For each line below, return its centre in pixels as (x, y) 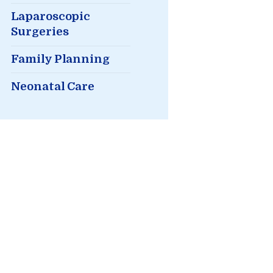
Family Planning (60, 59)
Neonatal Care (52, 86)
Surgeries (40, 32)
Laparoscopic (51, 17)
